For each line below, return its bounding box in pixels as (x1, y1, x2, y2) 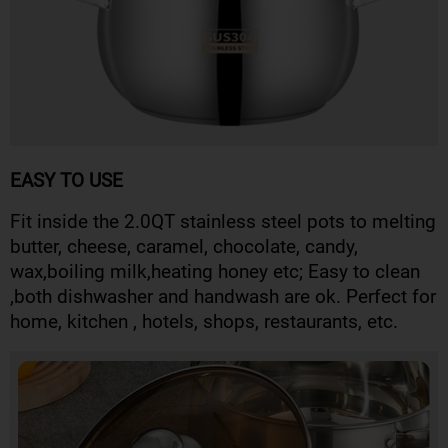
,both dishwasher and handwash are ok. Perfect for (10, 286, 436, 308)
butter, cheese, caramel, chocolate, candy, (10, 236, 358, 258)
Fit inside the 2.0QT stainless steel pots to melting (10, 211, 436, 233)
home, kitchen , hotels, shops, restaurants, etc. (10, 311, 398, 333)
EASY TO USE (10, 170, 123, 192)
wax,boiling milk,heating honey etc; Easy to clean (10, 261, 420, 283)
